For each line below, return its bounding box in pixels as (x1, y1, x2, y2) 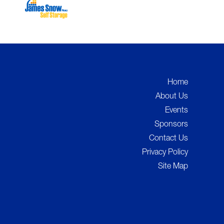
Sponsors (154, 121, 188, 129)
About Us (155, 93, 188, 101)
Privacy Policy (142, 149, 188, 157)
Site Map (158, 163, 188, 171)
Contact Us (149, 135, 188, 143)
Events (165, 107, 188, 115)
